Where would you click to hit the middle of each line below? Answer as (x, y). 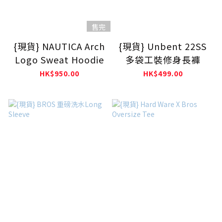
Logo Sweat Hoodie (59, 59)
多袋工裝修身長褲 (163, 59)
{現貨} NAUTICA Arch (59, 46)
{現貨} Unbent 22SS (163, 46)
